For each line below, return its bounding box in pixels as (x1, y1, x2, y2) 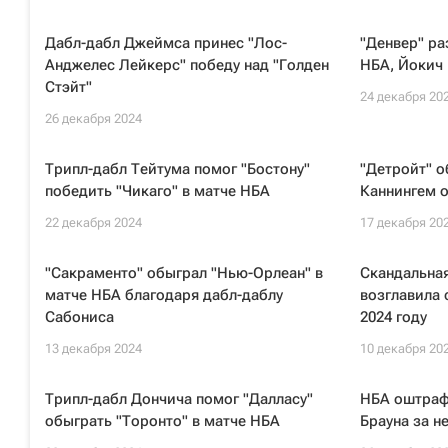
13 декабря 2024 (45, 341, 142, 356)
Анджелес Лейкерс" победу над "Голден (45, 56, 329, 74)
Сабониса (45, 308, 114, 326)
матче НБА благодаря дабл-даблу (45, 286, 283, 304)
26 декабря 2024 (45, 111, 142, 126)
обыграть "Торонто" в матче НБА (45, 412, 280, 430)
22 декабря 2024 (45, 215, 142, 230)
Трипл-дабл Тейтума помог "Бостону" (45, 160, 310, 178)
